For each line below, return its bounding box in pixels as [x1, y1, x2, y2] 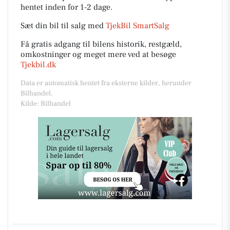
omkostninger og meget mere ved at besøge [21, 49, 176, 60]
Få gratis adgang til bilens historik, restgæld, [21, 39, 182, 49]
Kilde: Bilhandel [21, 99, 71, 108]
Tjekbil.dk [21, 59, 56, 70]
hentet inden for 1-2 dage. [21, 2, 112, 12]
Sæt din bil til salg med [21, 20, 106, 31]
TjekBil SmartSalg [106, 20, 169, 31]
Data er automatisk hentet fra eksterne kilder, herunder [21, 78, 191, 88]
